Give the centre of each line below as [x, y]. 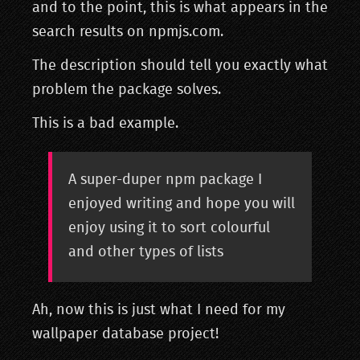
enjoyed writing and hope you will [182, 205]
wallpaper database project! [125, 335]
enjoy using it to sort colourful [169, 229]
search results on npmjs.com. [128, 33]
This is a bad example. [105, 124]
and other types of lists [146, 253]
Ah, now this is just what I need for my [159, 311]
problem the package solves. [127, 90]
